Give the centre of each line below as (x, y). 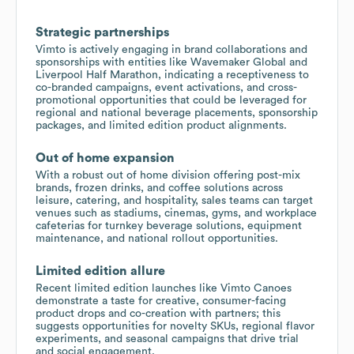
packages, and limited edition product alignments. (161, 125)
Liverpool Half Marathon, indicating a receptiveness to (172, 75)
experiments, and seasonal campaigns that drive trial (167, 339)
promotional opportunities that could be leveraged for (171, 100)
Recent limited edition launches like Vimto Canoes (164, 288)
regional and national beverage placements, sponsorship (177, 113)
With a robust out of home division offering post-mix (168, 175)
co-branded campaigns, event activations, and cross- (166, 87)
